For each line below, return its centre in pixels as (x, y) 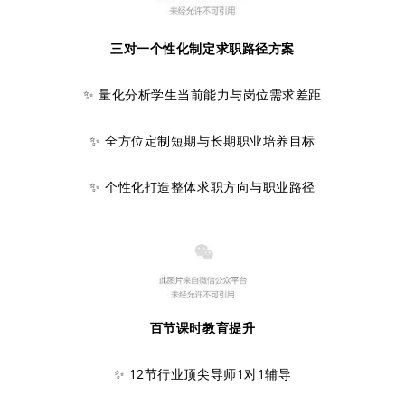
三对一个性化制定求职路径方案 (202, 48)
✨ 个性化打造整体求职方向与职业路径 (202, 187)
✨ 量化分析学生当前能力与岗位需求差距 (202, 94)
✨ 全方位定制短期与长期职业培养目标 (202, 141)
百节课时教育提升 (202, 328)
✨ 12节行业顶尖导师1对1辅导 (202, 374)
